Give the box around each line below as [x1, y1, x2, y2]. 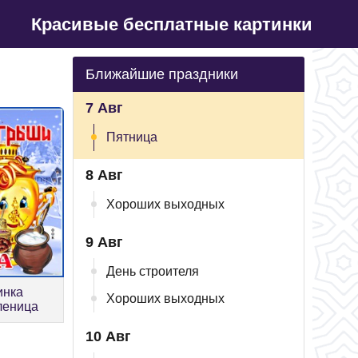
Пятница [106, 130, 157, 144]
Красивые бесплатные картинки [31, 14, 312, 34]
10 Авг [86, 328, 131, 344]
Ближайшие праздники [86, 66, 238, 82]
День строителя [106, 265, 199, 278]
